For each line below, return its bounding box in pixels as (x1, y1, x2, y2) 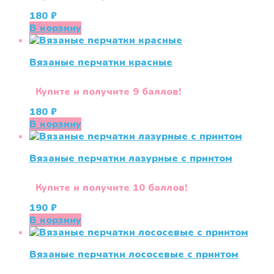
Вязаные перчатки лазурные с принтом (29, 152, 232, 165)
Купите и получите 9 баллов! (35, 85, 181, 98)
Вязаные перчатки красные (29, 56, 172, 69)
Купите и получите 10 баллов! (35, 181, 187, 194)
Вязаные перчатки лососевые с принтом (29, 248, 239, 261)
